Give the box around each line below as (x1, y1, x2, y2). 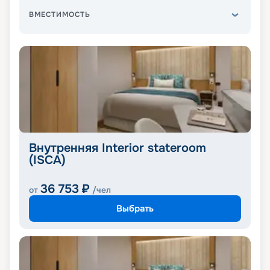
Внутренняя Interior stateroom (29, 140, 206, 156)
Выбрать (116, 202, 154, 215)
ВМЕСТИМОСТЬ (29, 10, 90, 20)
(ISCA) (29, 152, 66, 168)
